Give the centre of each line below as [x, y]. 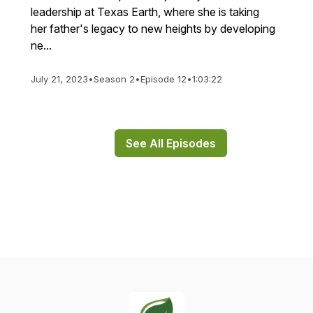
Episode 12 [163, 79]
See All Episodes [170, 143]
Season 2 [114, 79]
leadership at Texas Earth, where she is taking [145, 12]
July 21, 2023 [59, 79]
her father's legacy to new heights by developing [153, 29]
